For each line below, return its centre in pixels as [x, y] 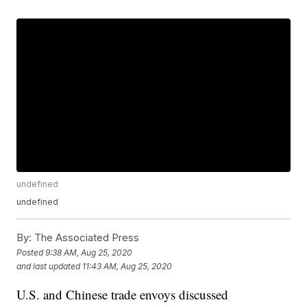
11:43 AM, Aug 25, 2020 [127, 266]
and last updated [49, 266]
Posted [31, 252]
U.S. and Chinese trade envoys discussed [123, 295]
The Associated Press [86, 238]
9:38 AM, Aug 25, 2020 [89, 252]
